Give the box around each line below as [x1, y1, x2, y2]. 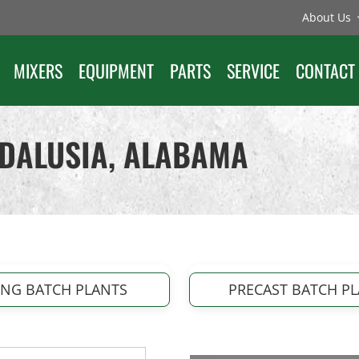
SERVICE [227, 58, 280, 83]
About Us [302, 10, 352, 25]
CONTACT [296, 58, 356, 83]
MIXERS [13, 58, 63, 83]
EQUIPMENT [78, 58, 154, 83]
